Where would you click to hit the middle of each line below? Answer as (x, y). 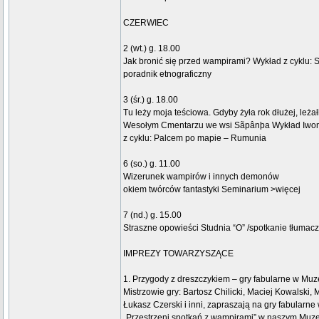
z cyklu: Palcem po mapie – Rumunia (195, 138)
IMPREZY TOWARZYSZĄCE (178, 253)
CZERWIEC (146, 23)
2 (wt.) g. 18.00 (152, 48)
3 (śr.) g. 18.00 (151, 100)
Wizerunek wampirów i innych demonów (201, 177)
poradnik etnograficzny (167, 74)
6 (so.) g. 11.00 (152, 164)
